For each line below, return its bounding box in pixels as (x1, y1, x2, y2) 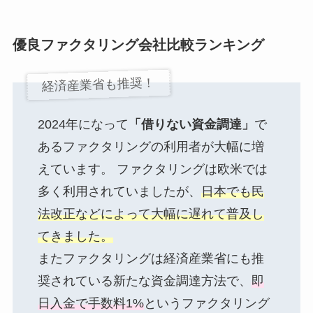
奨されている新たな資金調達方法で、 (37, 274, 252, 289)
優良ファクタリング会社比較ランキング (12, 37, 264, 53)
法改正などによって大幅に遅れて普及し (37, 207, 264, 221)
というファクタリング (143, 296, 270, 311)
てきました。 (37, 229, 113, 244)
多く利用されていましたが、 (37, 184, 201, 199)
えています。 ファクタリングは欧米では (37, 162, 268, 177)
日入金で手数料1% (37, 296, 144, 311)
